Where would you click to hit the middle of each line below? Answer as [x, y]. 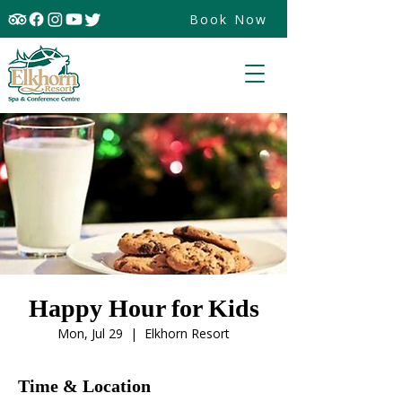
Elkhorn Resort [187, 333]
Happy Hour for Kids [144, 308]
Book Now [228, 19]
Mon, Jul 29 [90, 333]
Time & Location [84, 386]
